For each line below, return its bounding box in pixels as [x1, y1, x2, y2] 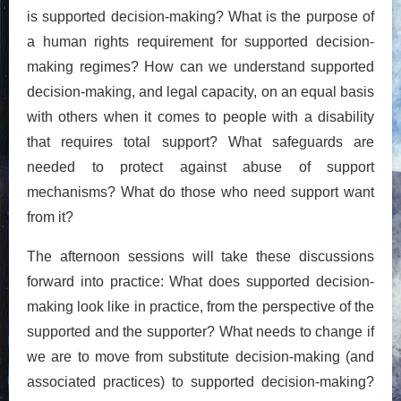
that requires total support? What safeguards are [27, 133, 374, 149]
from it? [27, 209, 73, 225]
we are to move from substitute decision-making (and [27, 348, 374, 364]
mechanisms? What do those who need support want [27, 183, 374, 200]
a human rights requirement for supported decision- [27, 33, 374, 49]
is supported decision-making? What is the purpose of [27, 8, 374, 24]
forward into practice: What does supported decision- [27, 273, 374, 289]
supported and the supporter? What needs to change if [27, 323, 374, 339]
